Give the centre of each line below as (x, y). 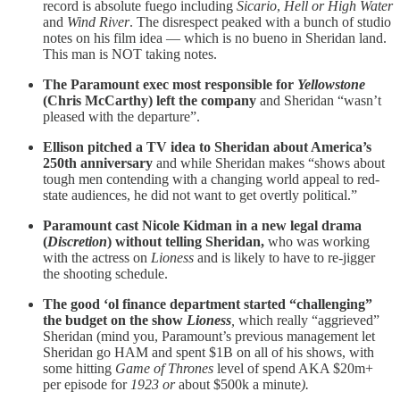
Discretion (77, 241)
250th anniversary (98, 162)
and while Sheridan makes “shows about (269, 162)
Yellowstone (331, 84)
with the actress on (97, 257)
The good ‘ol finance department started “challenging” (208, 304)
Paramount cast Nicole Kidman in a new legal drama (202, 225)
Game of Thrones (166, 368)
